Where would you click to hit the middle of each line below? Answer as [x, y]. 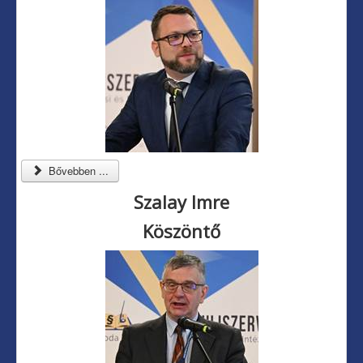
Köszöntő [181, 231]
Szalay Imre [181, 202]
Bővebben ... [77, 171]
